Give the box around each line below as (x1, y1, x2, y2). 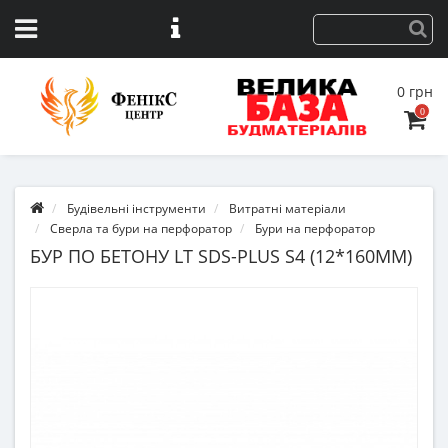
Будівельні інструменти (67, 200, 206, 217)
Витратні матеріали (229, 200, 346, 217)
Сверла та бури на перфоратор (50, 220, 232, 237)
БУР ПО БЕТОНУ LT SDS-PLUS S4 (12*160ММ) (30, 244, 412, 268)
